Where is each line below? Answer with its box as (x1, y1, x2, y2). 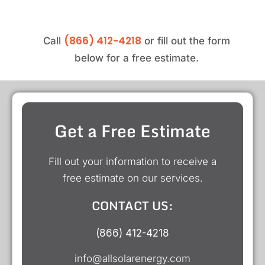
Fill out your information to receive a (49, 156, 216, 168)
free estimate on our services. (62, 172, 203, 185)
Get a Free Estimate (54, 117, 211, 145)
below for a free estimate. (74, 51, 199, 64)
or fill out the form (141, 34, 230, 47)
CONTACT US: (92, 196, 173, 216)
